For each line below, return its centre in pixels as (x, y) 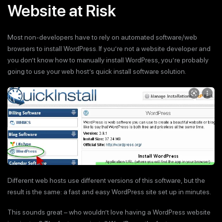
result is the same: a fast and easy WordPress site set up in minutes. (109, 192)
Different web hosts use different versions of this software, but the (106, 181)
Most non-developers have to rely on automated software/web (102, 37)
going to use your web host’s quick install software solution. (97, 72)
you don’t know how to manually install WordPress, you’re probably (108, 60)
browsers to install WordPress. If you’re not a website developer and (109, 49)
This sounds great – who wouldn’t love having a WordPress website (109, 212)
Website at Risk (62, 11)
